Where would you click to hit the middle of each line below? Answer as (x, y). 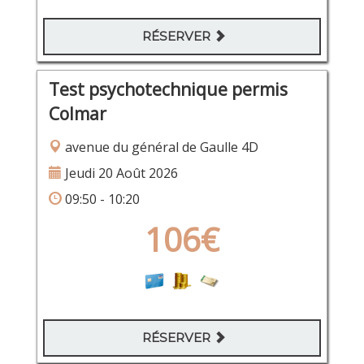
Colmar (77, 113)
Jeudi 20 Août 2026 (119, 173)
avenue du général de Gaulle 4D (160, 147)
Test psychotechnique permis (168, 89)
